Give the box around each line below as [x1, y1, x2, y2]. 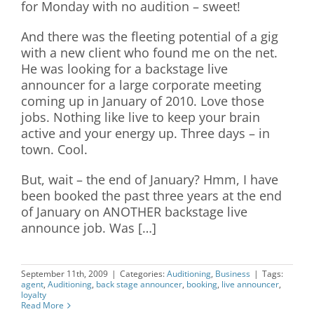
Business [215, 268, 250, 280]
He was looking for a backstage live [21, 60, 228, 77]
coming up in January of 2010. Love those [21, 93, 264, 109]
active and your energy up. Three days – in [21, 125, 270, 142]
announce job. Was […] [21, 219, 156, 236]
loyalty [21, 289, 46, 301]
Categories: [120, 268, 167, 280]
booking [186, 278, 217, 290]
